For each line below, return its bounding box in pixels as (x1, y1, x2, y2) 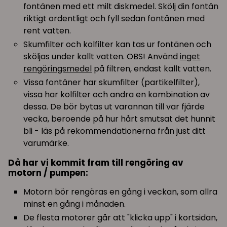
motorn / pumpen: (8, 166, 88, 179)
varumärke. (23, 137, 69, 149)
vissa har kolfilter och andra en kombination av (23, 88, 210, 100)
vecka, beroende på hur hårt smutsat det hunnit (23, 112, 216, 125)
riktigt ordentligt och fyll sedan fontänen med (23, 12, 205, 24)
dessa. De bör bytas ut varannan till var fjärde (23, 100, 205, 112)
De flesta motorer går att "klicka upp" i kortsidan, (23, 212, 218, 224)
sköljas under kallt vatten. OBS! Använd (23, 50, 180, 62)
